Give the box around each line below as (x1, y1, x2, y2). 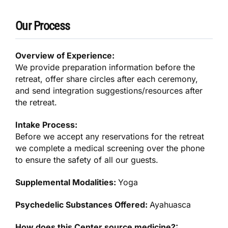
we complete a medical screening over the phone (15, 143, 205, 154)
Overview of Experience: (15, 50, 115, 61)
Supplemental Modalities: (15, 177, 119, 188)
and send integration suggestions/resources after (15, 85, 203, 96)
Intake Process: (15, 120, 78, 130)
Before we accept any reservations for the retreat (15, 131, 205, 142)
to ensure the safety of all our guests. (15, 155, 158, 165)
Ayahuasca (150, 199, 191, 210)
